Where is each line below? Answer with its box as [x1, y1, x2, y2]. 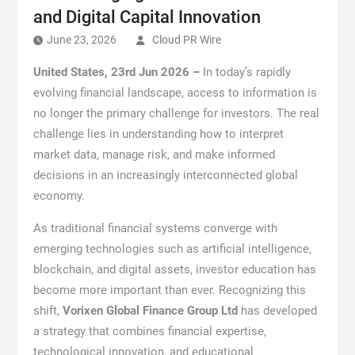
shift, [32, 303, 63, 318]
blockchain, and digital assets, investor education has [32, 262, 316, 277]
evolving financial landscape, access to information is [32, 86, 317, 100]
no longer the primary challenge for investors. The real [32, 106, 319, 120]
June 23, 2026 [46, 33, 116, 46]
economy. [32, 189, 85, 203]
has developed [237, 303, 317, 318]
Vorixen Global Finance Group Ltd [62, 303, 238, 318]
